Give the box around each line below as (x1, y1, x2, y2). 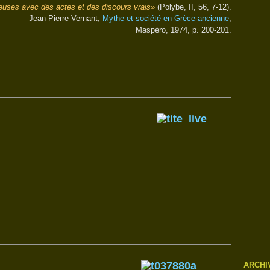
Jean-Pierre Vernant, (29, 14, 102, 23)
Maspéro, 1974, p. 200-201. (136, 25, 231, 34)
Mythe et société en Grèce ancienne (102, 14, 229, 23)
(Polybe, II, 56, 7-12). (155, 2, 231, 11)
